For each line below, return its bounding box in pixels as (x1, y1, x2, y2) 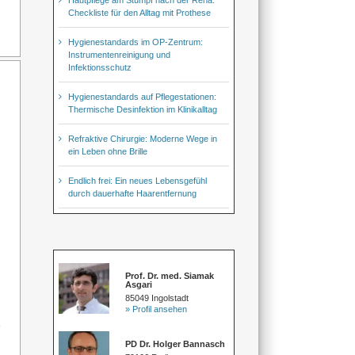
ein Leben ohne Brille (68, 146, 148, 156)
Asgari (125, 279, 153, 289)
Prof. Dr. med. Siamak (125, 270, 215, 281)
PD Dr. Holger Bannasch (125, 338, 226, 349)
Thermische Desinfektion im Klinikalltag (68, 104, 218, 114)
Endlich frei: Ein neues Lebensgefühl (68, 175, 208, 185)
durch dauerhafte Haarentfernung (68, 188, 197, 198)
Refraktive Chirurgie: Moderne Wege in (68, 133, 218, 143)
